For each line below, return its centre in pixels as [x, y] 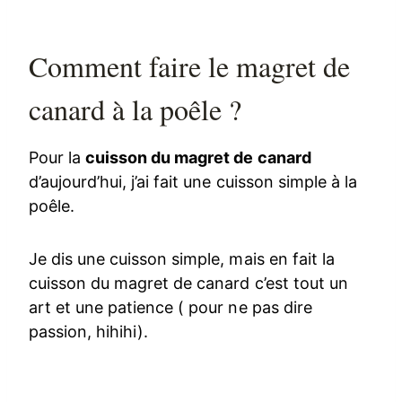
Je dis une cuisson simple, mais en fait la [182, 258]
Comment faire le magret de [190, 66]
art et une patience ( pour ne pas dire [170, 307]
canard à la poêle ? [135, 109]
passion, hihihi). [89, 331]
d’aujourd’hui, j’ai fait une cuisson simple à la [193, 181]
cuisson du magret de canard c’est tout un [188, 283]
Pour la [57, 157]
